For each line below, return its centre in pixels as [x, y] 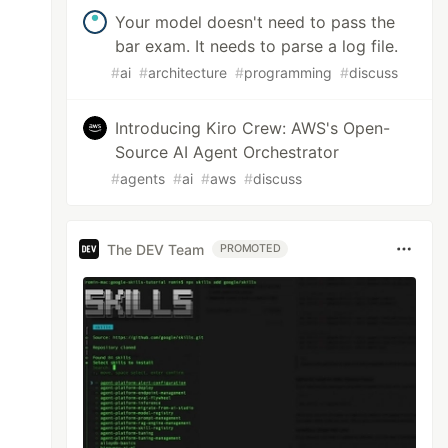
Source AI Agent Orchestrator [227, 152]
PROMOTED [250, 248]
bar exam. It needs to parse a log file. [257, 46]
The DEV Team [156, 249]
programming [288, 72]
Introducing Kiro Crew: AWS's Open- [253, 128]
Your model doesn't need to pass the [255, 22]
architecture [188, 72]
